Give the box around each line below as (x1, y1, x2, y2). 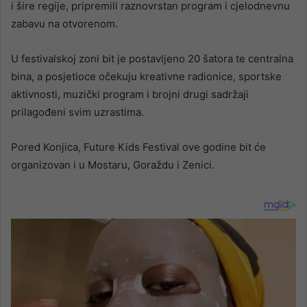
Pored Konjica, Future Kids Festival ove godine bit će (11, 140, 266, 154)
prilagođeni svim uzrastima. (11, 106, 144, 119)
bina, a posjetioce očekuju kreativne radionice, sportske (11, 70, 282, 84)
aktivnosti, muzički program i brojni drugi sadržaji (11, 88, 249, 101)
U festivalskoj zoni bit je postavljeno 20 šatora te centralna (11, 52, 293, 66)
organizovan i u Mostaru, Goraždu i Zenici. (11, 158, 214, 172)
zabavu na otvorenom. (11, 17, 118, 31)
